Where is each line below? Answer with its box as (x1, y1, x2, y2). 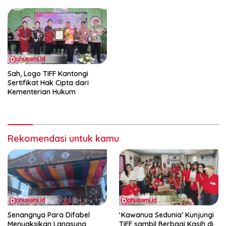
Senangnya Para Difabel (8, 210, 90, 220)
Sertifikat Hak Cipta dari (8, 78, 89, 88)
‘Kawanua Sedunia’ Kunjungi (119, 210, 214, 220)
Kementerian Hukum (8, 87, 76, 97)
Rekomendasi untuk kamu (8, 133, 119, 145)
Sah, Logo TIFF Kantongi (8, 69, 88, 79)
